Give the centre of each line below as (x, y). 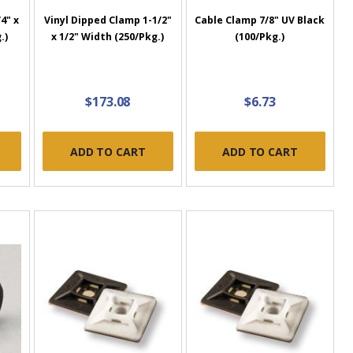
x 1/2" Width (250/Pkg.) (108, 37)
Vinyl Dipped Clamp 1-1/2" (108, 20)
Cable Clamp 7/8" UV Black (260, 20)
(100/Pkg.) (260, 37)
